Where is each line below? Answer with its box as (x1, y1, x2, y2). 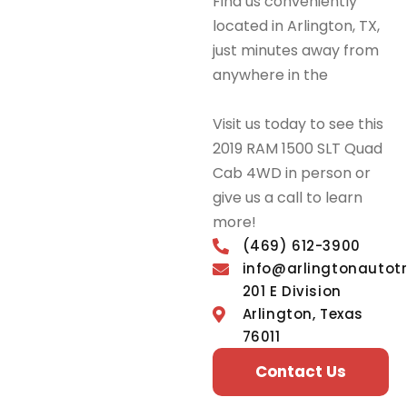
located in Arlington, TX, (213, 15, 380, 37)
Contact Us (255, 361, 346, 383)
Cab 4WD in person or (213, 163, 371, 184)
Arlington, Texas (242, 304, 364, 324)
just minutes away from (213, 40, 379, 62)
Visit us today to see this (213, 114, 383, 135)
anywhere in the (213, 65, 332, 86)
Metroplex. (213, 89, 294, 111)
